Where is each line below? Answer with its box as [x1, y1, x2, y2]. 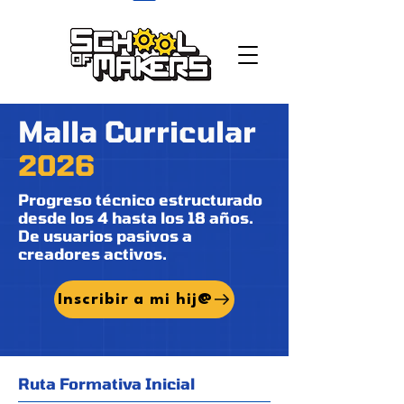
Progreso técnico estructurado [18, 190, 262, 209]
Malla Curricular [18, 114, 256, 149]
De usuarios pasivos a [18, 226, 192, 245]
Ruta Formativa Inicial [18, 374, 195, 393]
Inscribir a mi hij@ [57, 291, 214, 308]
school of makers [9, 10, 121, 26]
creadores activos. [18, 244, 167, 263]
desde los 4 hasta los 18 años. [18, 208, 253, 227]
